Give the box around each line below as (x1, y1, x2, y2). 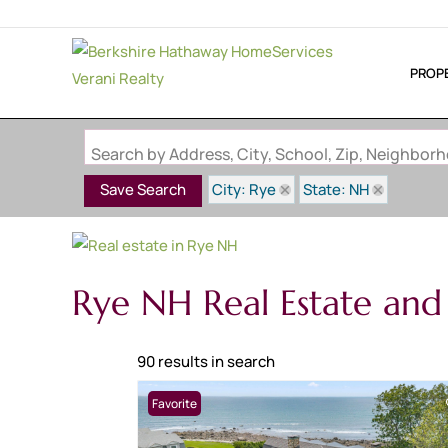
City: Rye (212, 179, 276, 200)
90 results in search (137, 350, 275, 372)
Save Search (100, 179, 186, 201)
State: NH (303, 179, 369, 200)
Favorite (152, 394, 197, 412)
